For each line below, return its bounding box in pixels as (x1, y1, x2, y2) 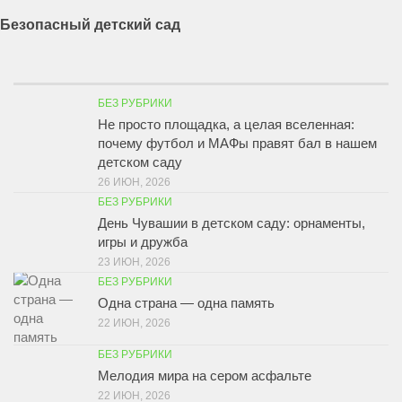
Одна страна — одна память (98, 295, 275, 311)
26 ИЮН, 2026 (98, 176, 170, 189)
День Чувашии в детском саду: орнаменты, (98, 215, 365, 232)
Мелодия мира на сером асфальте (98, 368, 311, 384)
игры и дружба (98, 234, 188, 250)
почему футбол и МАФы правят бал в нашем (98, 135, 377, 152)
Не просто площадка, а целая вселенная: (98, 117, 354, 133)
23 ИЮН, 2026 (98, 256, 170, 269)
